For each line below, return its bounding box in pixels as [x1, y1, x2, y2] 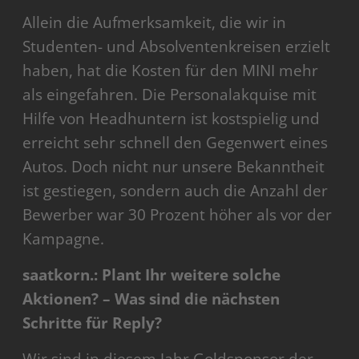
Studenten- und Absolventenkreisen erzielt [22, 36, 331, 58]
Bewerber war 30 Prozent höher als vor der [22, 204, 333, 226]
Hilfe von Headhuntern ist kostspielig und [22, 108, 321, 130]
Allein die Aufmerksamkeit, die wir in [22, 12, 287, 34]
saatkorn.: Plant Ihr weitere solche [22, 264, 281, 286]
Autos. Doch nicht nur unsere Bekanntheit [22, 156, 325, 178]
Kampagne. [22, 228, 105, 250]
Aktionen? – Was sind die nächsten [22, 288, 280, 310]
